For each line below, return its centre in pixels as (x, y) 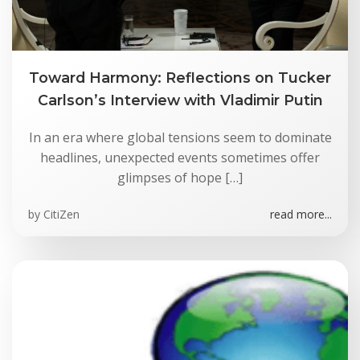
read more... (301, 214)
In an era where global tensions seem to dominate (180, 137)
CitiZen (61, 214)
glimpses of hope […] (180, 178)
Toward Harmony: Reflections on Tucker (180, 78)
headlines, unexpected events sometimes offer (180, 157)
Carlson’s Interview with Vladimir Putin (180, 100)
